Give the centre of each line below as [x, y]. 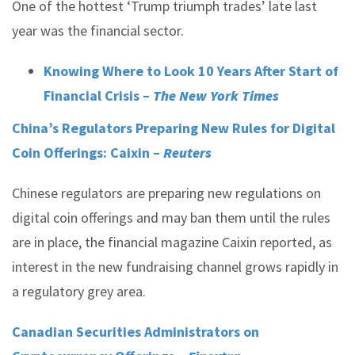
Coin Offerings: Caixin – [88, 153]
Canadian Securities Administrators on [136, 332]
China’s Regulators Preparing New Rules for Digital [174, 128]
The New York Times [216, 95]
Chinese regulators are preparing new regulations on [166, 193]
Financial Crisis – [98, 95]
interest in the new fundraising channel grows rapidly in [175, 267]
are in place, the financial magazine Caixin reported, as [172, 242]
